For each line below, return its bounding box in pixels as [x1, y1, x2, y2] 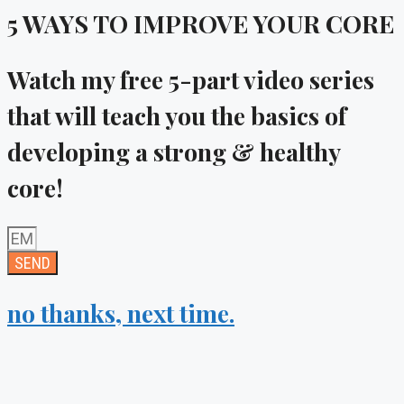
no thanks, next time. [7, 297, 234, 330]
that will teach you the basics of [7, 99, 346, 133]
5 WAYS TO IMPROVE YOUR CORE [7, 6, 394, 40]
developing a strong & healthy [7, 135, 340, 169]
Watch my [7, 63, 120, 96]
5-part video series [163, 63, 374, 96]
